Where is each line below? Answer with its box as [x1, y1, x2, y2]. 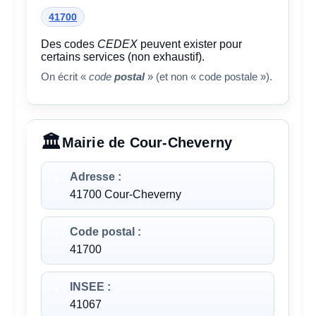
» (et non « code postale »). [145, 71, 273, 83]
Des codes [41, 38, 98, 50]
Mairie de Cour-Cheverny [61, 135, 233, 151]
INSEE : [70, 281, 111, 293]
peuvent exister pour [138, 38, 243, 50]
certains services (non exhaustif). [41, 51, 205, 63]
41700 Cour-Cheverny [70, 188, 182, 201]
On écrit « [41, 71, 90, 83]
